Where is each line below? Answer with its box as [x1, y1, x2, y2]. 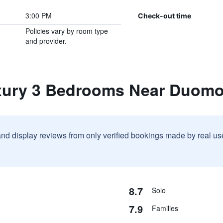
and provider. [25, 36, 67, 46]
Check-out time [137, 11, 191, 20]
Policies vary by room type [25, 26, 108, 36]
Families [151, 203, 178, 213]
